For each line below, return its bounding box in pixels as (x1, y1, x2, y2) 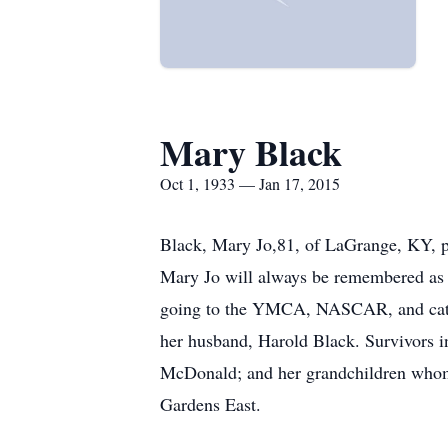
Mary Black (160, 126, 342, 178)
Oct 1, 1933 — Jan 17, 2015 (160, 173, 340, 194)
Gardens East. (160, 392, 261, 416)
